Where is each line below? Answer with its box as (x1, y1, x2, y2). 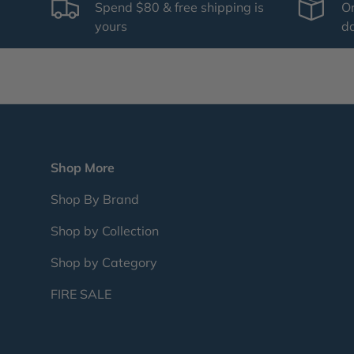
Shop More (51, 160, 115, 176)
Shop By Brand (51, 191, 139, 208)
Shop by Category (51, 254, 157, 271)
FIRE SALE (51, 286, 111, 303)
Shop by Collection (51, 223, 159, 239)
